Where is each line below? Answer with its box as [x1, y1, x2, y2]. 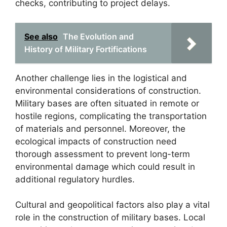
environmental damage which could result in [15, 161, 195, 172]
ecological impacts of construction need [15, 136, 177, 146]
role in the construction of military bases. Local [15, 212, 205, 222]
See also [24, 31, 58, 42]
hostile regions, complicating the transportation [15, 110, 207, 121]
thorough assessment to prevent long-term [15, 148, 190, 159]
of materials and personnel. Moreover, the [15, 123, 185, 134]
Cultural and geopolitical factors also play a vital [15, 200, 210, 210]
